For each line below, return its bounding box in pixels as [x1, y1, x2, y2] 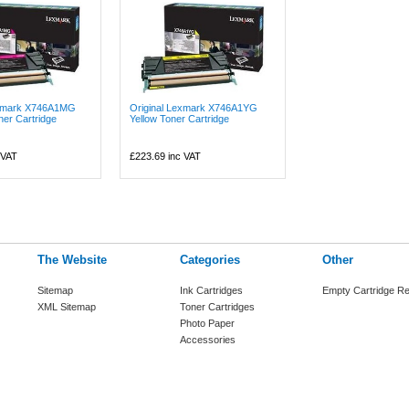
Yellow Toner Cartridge [130, 113, 230, 124]
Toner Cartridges [180, 301, 255, 312]
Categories [180, 253, 240, 267]
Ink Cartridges [180, 285, 243, 296]
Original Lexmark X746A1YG [130, 102, 258, 113]
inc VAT [165, 151, 202, 162]
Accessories [180, 334, 236, 345]
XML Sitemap [37, 301, 96, 312]
